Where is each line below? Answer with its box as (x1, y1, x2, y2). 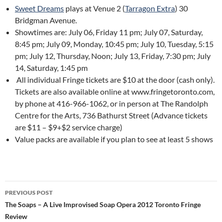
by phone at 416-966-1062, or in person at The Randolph (15, 99, 208, 108)
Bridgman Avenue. (15, 15, 77, 25)
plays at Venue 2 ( (64, 3, 125, 13)
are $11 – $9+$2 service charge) (15, 122, 122, 132)
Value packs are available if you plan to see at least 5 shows (15, 134, 213, 144)
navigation (4, 198, 66, 214)
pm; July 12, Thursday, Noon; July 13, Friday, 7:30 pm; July (15, 51, 211, 60)
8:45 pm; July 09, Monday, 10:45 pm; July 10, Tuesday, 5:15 (15, 39, 214, 49)
